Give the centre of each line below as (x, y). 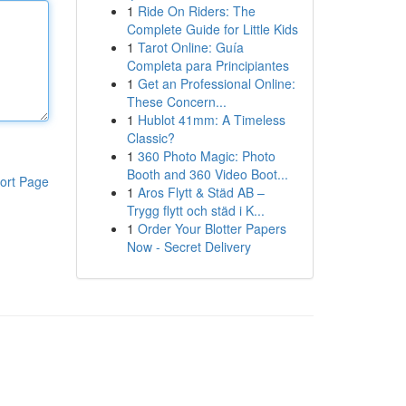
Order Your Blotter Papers (212, 228)
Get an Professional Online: (216, 83)
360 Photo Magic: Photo (206, 156)
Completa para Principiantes (208, 65)
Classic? (150, 138)
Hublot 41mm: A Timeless (211, 120)
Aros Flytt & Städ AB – (201, 192)
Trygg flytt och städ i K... (195, 210)
